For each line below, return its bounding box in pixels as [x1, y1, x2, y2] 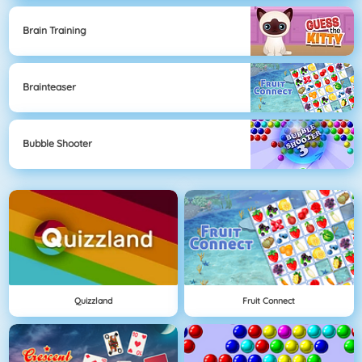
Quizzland [74, 294, 112, 306]
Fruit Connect [242, 294, 296, 306]
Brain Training [23, 24, 86, 37]
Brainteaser [23, 81, 76, 94]
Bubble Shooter [23, 137, 92, 150]
